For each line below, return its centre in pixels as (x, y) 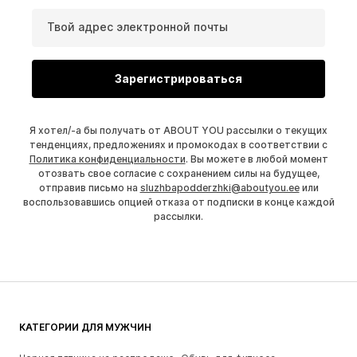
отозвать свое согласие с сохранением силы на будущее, (178, 173)
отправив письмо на (89, 187)
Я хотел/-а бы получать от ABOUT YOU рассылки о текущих (178, 130)
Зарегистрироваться (178, 79)
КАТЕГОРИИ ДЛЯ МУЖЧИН (85, 327)
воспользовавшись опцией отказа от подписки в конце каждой (178, 202)
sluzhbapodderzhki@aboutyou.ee (220, 187)
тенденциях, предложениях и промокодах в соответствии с (178, 144)
